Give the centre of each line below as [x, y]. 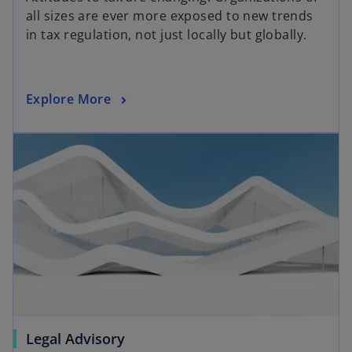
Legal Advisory [75, 338]
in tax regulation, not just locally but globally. [167, 34]
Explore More [69, 99]
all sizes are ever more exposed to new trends [170, 15]
